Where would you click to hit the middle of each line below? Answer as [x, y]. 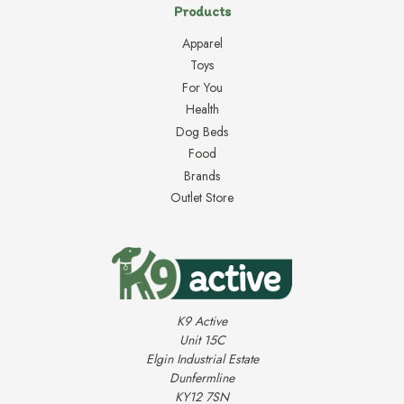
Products [202, 11]
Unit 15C [202, 340]
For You [202, 87]
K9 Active [202, 321]
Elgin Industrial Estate [202, 358]
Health [202, 110]
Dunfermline [202, 377]
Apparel [202, 43]
